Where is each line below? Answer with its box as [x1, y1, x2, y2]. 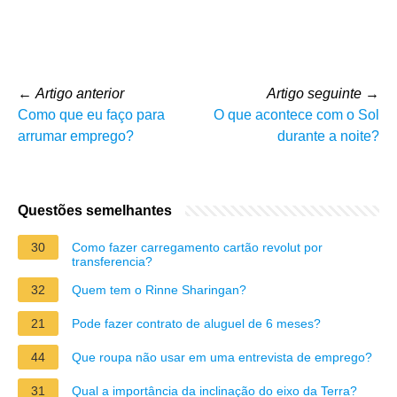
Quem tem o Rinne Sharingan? [72, 282, 246, 297]
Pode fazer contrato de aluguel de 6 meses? [72, 315, 321, 331]
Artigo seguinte [267, 85, 362, 101]
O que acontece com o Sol [214, 106, 379, 122]
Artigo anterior [35, 85, 124, 101]
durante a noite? [277, 128, 379, 144]
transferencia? [72, 253, 152, 269]
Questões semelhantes [18, 202, 172, 218]
